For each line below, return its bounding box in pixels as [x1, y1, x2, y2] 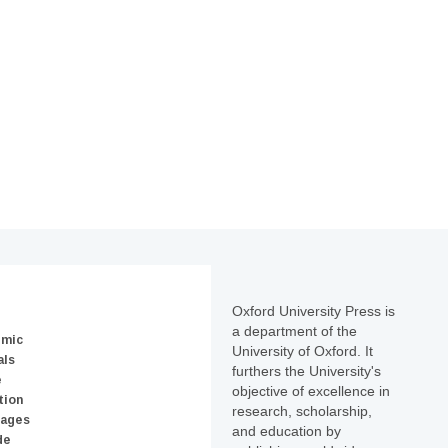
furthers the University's [232, 362, 381, 379]
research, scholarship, [232, 402, 372, 419]
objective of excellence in [232, 382, 390, 399]
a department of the [232, 322, 357, 339]
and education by [232, 422, 341, 439]
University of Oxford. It [232, 342, 373, 359]
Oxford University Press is [232, 302, 395, 319]
